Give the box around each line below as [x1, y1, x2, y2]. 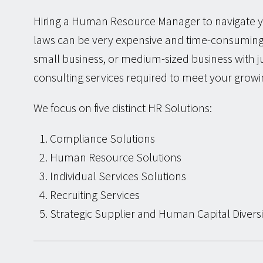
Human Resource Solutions [50, 150, 181, 165]
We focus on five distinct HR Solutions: [33, 100, 212, 116]
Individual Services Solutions [50, 168, 186, 184]
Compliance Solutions [50, 131, 155, 146]
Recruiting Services [50, 187, 140, 203]
